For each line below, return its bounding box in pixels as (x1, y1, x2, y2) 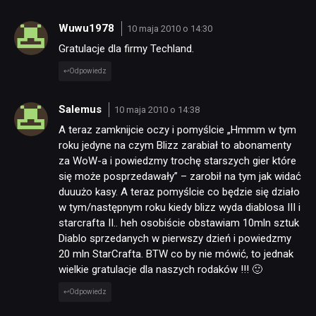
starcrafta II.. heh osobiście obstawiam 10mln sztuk (59, 217, 299, 230)
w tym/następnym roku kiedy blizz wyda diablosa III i (59, 201, 300, 214)
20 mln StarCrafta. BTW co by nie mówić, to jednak (59, 248, 293, 261)
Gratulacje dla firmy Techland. (59, 42, 194, 56)
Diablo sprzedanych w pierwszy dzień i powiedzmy (59, 232, 291, 245)
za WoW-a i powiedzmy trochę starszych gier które (59, 154, 296, 168)
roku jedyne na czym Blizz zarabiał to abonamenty (59, 139, 291, 152)
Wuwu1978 (59, 21, 117, 35)
